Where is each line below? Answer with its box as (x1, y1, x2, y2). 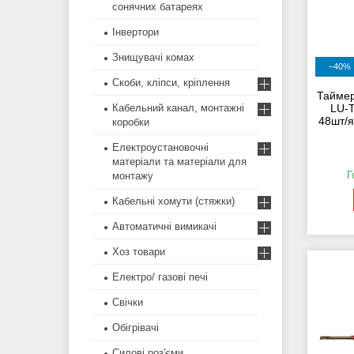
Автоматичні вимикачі (112, 220, 217, 233)
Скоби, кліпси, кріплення (112, 77, 230, 89)
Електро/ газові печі (112, 271, 208, 284)
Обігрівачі (112, 322, 159, 334)
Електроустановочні (112, 141, 209, 154)
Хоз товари (112, 246, 165, 258)
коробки (112, 116, 149, 129)
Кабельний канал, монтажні (112, 102, 244, 115)
